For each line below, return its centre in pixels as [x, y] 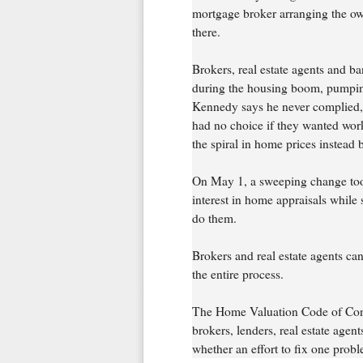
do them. [214, 218]
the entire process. [237, 273]
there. [206, 31]
